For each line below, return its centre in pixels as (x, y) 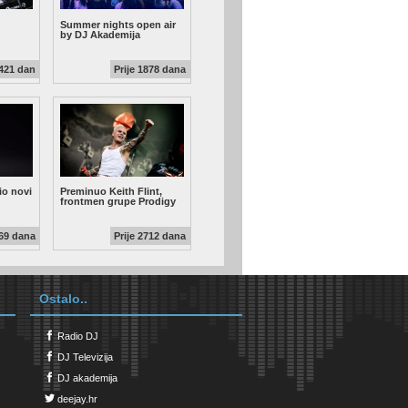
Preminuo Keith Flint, (111, 191)
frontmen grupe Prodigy (117, 201)
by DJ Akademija (100, 34)
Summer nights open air (117, 24)
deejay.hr (76, 399)
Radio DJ (76, 337)
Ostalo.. (63, 299)
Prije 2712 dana (150, 235)
